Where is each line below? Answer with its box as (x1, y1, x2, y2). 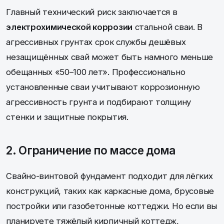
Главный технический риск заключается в (6, 6, 177, 17)
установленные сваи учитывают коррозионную (6, 81, 200, 92)
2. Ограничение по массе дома (6, 143, 175, 157)
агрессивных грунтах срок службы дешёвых (6, 36, 186, 47)
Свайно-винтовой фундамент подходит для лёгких (6, 170, 213, 181)
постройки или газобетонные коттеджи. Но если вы (6, 200, 217, 211)
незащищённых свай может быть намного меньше (6, 51, 213, 62)
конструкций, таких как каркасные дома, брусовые (6, 185, 214, 196)
